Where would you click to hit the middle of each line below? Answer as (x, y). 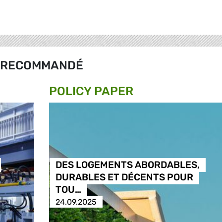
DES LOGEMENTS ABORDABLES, (127, 165)
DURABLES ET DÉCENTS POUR (124, 177)
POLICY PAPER (91, 91)
